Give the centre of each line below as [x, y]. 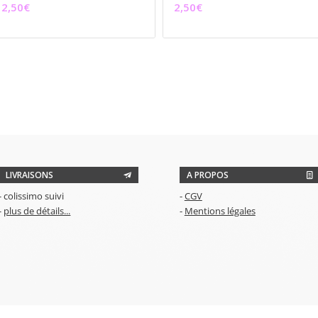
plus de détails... [37, 211]
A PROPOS [207, 175]
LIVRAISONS [30, 175]
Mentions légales [220, 211]
